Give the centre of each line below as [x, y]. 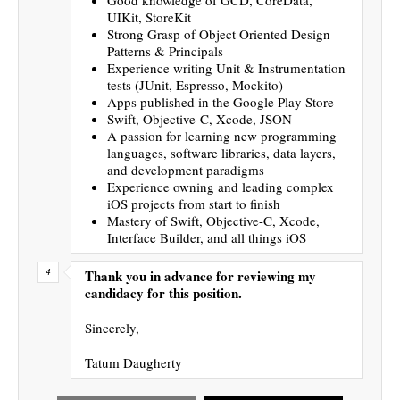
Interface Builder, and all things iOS [207, 237]
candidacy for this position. [163, 292]
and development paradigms [186, 169]
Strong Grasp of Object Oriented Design [219, 33]
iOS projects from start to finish [194, 203]
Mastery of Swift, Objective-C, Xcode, [213, 220]
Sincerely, [112, 327]
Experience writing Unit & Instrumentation [226, 67]
